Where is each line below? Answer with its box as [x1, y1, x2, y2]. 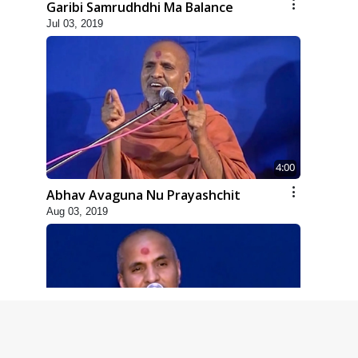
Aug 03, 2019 [46, 205, 108, 217]
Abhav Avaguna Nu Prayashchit [46, 185, 241, 204]
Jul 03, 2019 [46, 17, 103, 30]
